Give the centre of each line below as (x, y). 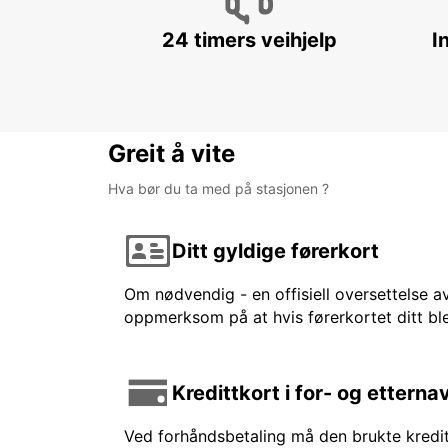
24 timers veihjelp (249, 40)
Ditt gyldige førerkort (275, 250)
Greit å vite (171, 154)
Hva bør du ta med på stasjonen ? (218, 189)
